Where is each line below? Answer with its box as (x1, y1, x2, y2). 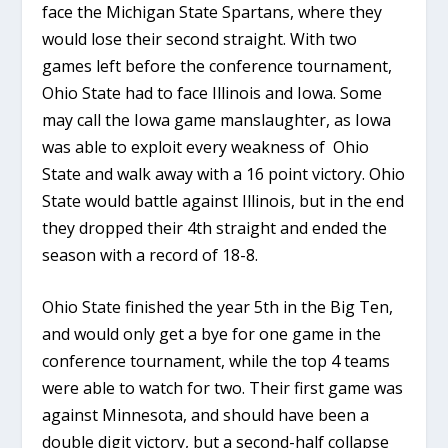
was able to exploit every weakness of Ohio (42, 135, 370, 158)
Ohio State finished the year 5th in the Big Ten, (42, 296, 394, 319)
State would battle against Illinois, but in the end (42, 189, 405, 212)
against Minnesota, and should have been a (42, 404, 370, 427)
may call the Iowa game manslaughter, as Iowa (42, 108, 392, 131)
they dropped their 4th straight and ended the (42, 216, 388, 239)
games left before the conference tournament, (42, 54, 393, 77)
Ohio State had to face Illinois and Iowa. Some (42, 81, 383, 104)
